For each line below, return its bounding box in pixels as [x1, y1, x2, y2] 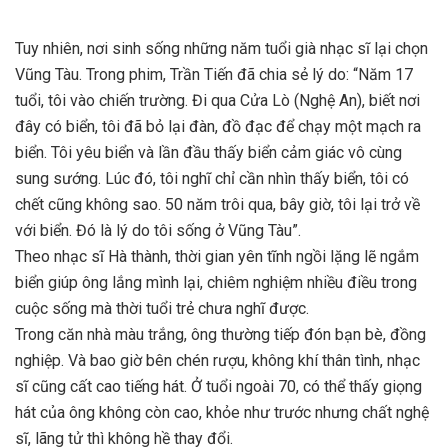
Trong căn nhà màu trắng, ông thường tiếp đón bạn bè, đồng [15, 325, 426, 345]
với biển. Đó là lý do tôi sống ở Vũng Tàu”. [15, 221, 301, 241]
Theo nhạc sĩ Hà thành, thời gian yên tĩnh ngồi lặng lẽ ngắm [15, 247, 419, 267]
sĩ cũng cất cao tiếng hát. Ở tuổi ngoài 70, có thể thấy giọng [15, 377, 422, 397]
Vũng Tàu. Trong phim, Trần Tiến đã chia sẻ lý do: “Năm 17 [15, 65, 413, 85]
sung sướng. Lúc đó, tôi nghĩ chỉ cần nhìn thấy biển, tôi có [15, 169, 409, 189]
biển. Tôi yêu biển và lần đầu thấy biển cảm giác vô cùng [15, 143, 402, 163]
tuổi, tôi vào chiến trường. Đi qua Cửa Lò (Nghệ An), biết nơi [15, 91, 420, 111]
